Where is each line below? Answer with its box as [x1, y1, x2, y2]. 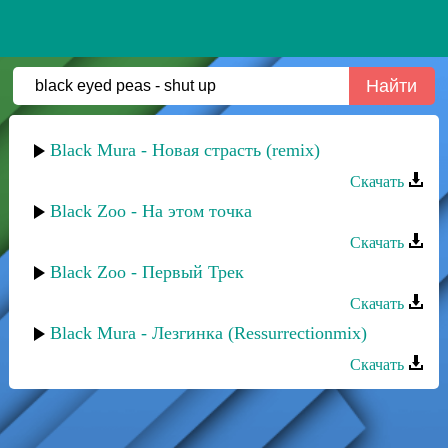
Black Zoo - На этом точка [50, 201, 252, 221]
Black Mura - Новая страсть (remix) [50, 140, 320, 160]
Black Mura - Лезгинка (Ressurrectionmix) [50, 323, 367, 343]
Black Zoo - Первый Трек [50, 262, 244, 282]
